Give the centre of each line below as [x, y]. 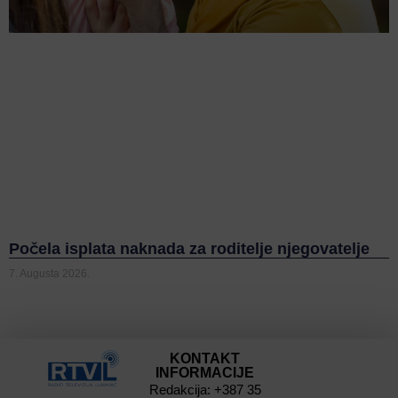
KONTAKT [205, 358]
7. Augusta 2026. [49, 273]
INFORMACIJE [205, 372]
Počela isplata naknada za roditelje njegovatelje [189, 248]
